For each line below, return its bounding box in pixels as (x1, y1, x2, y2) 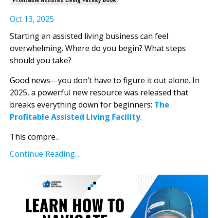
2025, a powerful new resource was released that (10, 87, 188, 98)
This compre (10, 131, 55, 142)
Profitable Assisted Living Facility (10, 111, 140, 122)
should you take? (10, 54, 72, 66)
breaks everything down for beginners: (10, 99, 154, 110)
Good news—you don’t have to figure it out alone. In (10, 74, 200, 86)
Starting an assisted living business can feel (10, 30, 168, 41)
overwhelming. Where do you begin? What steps (10, 42, 186, 54)
